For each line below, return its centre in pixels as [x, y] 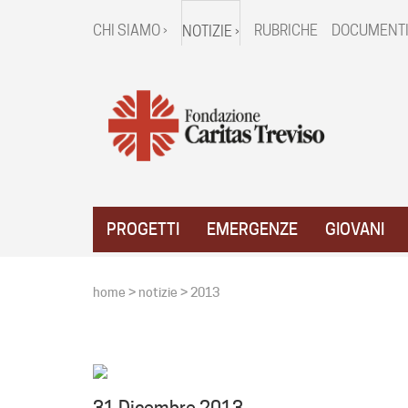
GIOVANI [355, 229]
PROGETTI [143, 229]
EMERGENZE [252, 229]
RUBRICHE [286, 31]
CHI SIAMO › [130, 31]
